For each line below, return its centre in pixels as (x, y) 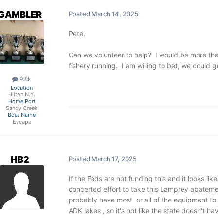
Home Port (22, 101)
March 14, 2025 (115, 14)
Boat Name (22, 115)
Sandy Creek (22, 108)
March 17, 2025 (114, 158)
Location (22, 87)
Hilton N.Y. (22, 94)
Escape (22, 121)
